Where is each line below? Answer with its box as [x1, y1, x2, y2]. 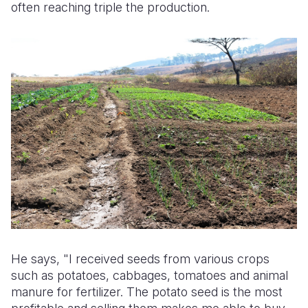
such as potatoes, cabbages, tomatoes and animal [11, 267, 288, 283]
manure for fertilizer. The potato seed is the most [11, 284, 283, 299]
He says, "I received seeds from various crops [11, 251, 269, 266]
